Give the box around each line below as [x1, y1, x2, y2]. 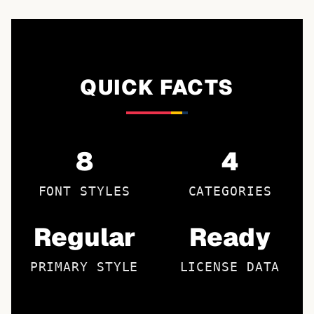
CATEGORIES [188, 184, 272, 198]
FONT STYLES [38, 184, 130, 198]
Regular [33, 221, 135, 254]
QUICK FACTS [80, 74, 234, 101]
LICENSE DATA [179, 259, 280, 274]
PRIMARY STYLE [29, 259, 139, 274]
